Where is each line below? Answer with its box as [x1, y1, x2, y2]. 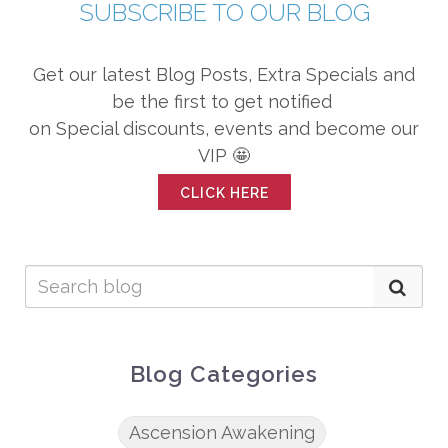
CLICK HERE [179, 185, 269, 201]
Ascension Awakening [129, 422, 315, 443]
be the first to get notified [111, 91, 337, 112]
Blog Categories [130, 361, 318, 387]
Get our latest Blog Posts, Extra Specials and [33, 64, 415, 85]
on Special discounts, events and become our [29, 118, 419, 139]
